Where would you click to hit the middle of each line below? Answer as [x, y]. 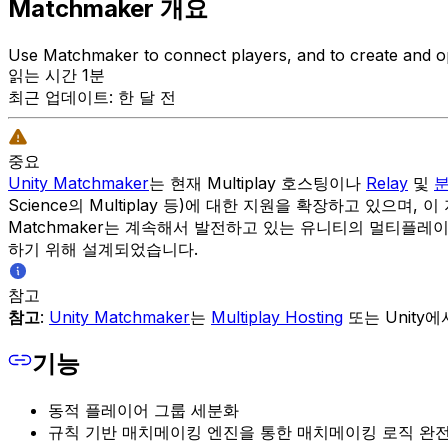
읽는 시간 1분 [56, 74]
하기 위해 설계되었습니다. [103, 248]
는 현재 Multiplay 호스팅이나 [257, 182]
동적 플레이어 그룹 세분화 [143, 410]
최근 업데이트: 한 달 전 [92, 96]
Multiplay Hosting [277, 316]
